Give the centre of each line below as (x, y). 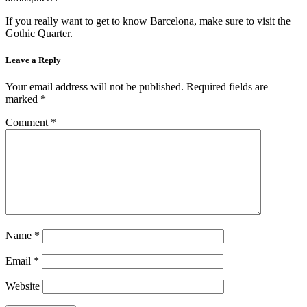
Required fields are (227, 87)
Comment (28, 123)
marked (23, 99)
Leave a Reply (33, 60)
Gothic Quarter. (39, 33)
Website (23, 286)
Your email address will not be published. (95, 87)
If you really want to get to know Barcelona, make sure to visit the (148, 21)
